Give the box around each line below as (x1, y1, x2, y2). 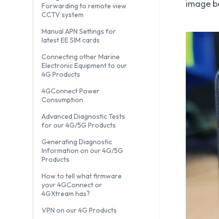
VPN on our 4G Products (42, 206, 117, 215)
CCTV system (42, 10, 84, 20)
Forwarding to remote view (42, 1, 127, 11)
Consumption (42, 95, 83, 105)
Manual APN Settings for (42, 27, 116, 36)
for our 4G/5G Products (42, 121, 116, 130)
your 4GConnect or (42, 180, 102, 190)
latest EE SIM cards (42, 36, 100, 45)
